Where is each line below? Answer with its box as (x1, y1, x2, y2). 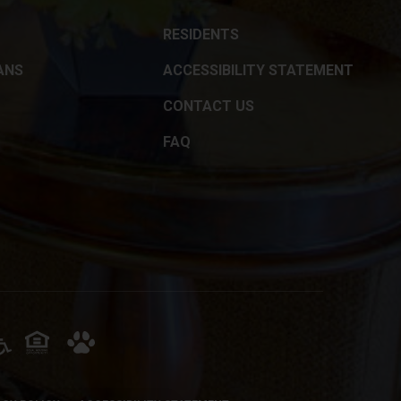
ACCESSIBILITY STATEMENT (162, 62, 354, 79)
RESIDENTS (162, 26, 239, 43)
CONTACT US (162, 98, 254, 115)
